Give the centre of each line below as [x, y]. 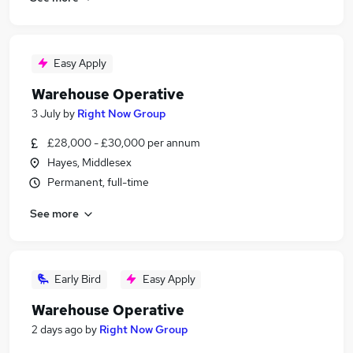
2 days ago [57, 329]
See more [54, 213]
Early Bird [78, 279]
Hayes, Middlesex [89, 162]
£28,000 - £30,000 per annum [124, 143]
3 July [46, 113]
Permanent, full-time [98, 182]
